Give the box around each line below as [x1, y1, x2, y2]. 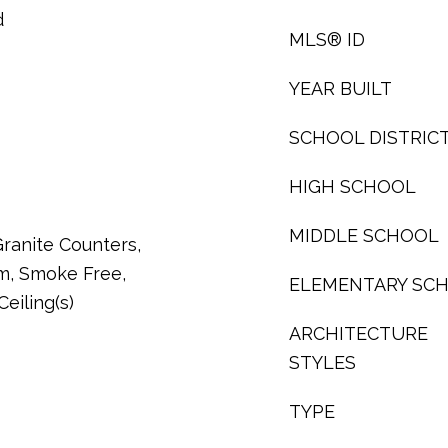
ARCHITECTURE [289, 323, 428, 344]
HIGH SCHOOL [289, 176, 416, 197]
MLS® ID [289, 29, 365, 50]
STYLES [289, 352, 356, 373]
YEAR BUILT [289, 78, 392, 99]
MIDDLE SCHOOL [289, 225, 439, 246]
